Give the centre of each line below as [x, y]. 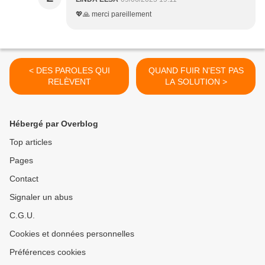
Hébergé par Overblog [54, 124]
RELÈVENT [69, 82]
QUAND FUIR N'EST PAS [196, 71]
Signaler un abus [41, 197]
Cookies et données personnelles [72, 234]
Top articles [31, 142]
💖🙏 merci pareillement [114, 14]
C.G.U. [22, 216]
